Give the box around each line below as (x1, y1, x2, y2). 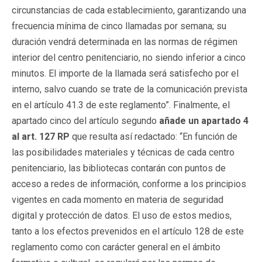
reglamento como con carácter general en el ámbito (12, 241, 220, 253)
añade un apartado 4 (159, 115, 249, 126)
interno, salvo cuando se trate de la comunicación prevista (12, 83, 247, 95)
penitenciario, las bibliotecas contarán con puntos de (12, 162, 226, 174)
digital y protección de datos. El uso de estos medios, (12, 209, 232, 221)
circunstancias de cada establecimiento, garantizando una (12, 4, 246, 16)
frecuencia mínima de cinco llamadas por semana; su (12, 20, 226, 32)
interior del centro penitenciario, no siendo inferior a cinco (12, 51, 246, 63)
